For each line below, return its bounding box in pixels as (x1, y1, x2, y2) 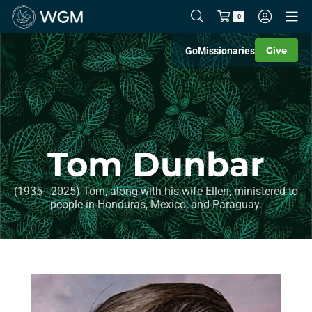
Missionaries (198, 45, 255, 56)
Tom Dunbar (47, 144, 265, 185)
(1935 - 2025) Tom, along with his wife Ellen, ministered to (14, 185, 298, 198)
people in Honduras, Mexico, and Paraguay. (50, 198, 262, 211)
